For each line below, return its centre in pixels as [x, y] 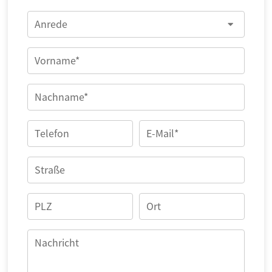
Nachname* [61, 97]
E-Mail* [162, 133]
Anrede [51, 24]
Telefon [52, 133]
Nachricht [57, 242]
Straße [50, 169]
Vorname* [57, 60]
